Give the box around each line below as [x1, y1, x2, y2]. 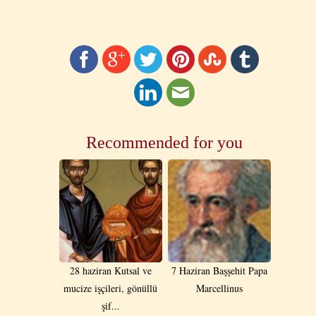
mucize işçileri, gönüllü [63, 281, 157, 295]
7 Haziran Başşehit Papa [171, 263, 267, 277]
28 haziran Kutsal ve [69, 263, 152, 277]
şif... [101, 298, 120, 312]
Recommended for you [86, 133, 243, 152]
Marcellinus [195, 281, 243, 295]
